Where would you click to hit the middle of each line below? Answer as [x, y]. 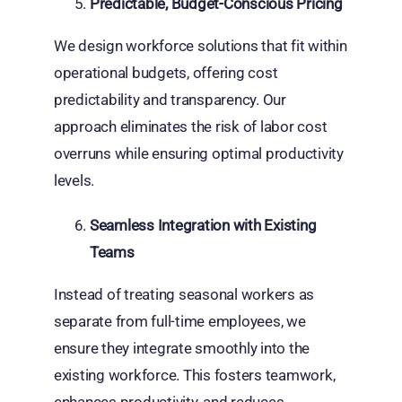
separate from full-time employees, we [179, 321]
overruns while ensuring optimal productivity [198, 153]
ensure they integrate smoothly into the [182, 348]
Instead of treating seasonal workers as [184, 294]
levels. [74, 180]
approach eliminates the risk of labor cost [190, 126]
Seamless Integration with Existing [203, 225]
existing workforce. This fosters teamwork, [194, 375]
